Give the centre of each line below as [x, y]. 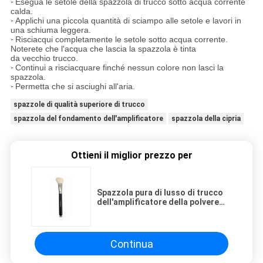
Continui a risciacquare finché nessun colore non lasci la [119, 68]
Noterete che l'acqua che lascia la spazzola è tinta [103, 49]
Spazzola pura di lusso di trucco [160, 193]
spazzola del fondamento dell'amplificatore [88, 119]
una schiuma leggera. [50, 30]
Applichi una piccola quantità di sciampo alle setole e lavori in [128, 21]
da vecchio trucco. [44, 58]
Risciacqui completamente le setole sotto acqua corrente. [121, 40]
